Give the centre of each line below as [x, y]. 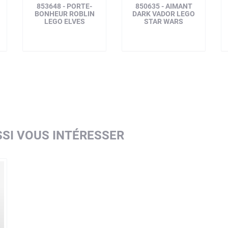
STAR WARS [164, 21]
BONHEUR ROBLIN [64, 14]
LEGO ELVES [64, 21]
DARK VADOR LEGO [164, 14]
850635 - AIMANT [164, 6]
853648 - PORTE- [64, 6]
